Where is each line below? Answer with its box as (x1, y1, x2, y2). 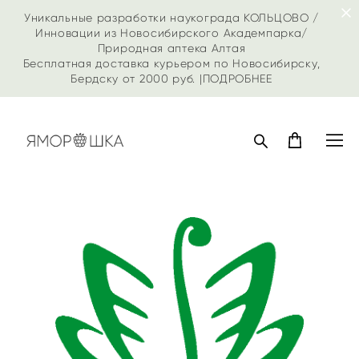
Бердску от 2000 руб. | (71, 72, 203, 86)
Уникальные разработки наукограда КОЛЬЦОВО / (23, 11, 320, 25)
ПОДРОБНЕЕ (202, 72, 272, 86)
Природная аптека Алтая (97, 42, 246, 55)
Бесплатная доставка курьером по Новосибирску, (22, 57, 321, 71)
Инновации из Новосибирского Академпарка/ (34, 26, 309, 40)
